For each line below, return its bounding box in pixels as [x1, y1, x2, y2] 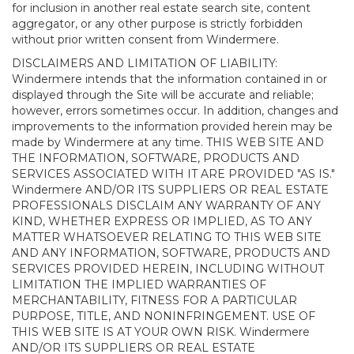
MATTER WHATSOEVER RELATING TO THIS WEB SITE [12, 230, 322, 244]
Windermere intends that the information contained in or [12, 72, 327, 86]
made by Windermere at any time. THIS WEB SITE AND [12, 135, 324, 149]
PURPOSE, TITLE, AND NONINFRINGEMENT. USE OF [12, 309, 315, 323]
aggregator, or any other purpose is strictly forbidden [12, 17, 303, 31]
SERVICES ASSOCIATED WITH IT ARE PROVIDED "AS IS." [12, 167, 335, 181]
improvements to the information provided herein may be [12, 119, 333, 134]
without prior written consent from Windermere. [12, 32, 279, 47]
